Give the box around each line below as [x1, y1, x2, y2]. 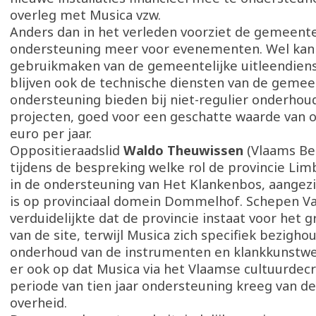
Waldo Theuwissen [123, 142, 247, 159]
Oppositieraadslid [10, 142, 123, 159]
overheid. [10, 294, 67, 311]
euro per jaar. [10, 125, 92, 142]
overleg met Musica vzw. [10, 6, 161, 23]
